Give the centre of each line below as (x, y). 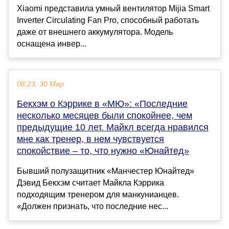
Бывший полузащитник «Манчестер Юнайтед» (106, 171)
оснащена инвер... (52, 44)
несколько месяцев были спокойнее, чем (105, 116)
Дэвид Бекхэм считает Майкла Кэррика (90, 183)
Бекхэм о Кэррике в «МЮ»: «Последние (102, 104)
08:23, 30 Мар (40, 84)
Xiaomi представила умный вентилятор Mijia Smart (113, 9)
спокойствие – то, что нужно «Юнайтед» (103, 151)
